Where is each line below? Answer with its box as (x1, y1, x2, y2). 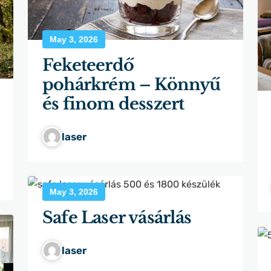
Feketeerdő (42, 55, 134, 75)
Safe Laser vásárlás (42, 207, 192, 227)
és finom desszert (42, 94, 184, 114)
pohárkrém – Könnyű (42, 74, 221, 94)
